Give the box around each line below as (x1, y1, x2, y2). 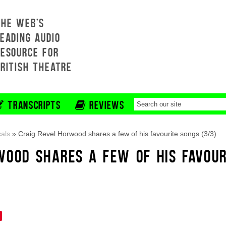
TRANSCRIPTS (4, 98, 61, 111)
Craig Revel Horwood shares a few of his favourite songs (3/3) (18, 130, 216, 138)
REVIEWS (86, 98, 125, 111)
